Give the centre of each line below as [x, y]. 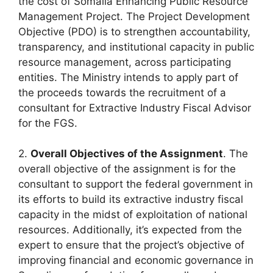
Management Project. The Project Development [134, 16]
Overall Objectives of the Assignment [127, 154]
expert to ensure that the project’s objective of [131, 245]
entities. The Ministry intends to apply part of [128, 77]
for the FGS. [48, 123]
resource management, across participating [125, 62]
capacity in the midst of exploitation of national [133, 214]
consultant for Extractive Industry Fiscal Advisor [135, 108]
